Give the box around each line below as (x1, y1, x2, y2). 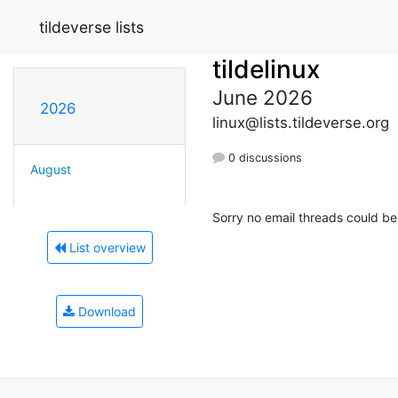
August (29, 161, 71, 177)
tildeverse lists (39, 17, 144, 36)
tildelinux (212, 53, 320, 84)
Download (75, 304, 136, 320)
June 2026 (212, 84, 313, 109)
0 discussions (225, 150, 302, 164)
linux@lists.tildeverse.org (212, 113, 389, 131)
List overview (65, 240, 146, 256)
